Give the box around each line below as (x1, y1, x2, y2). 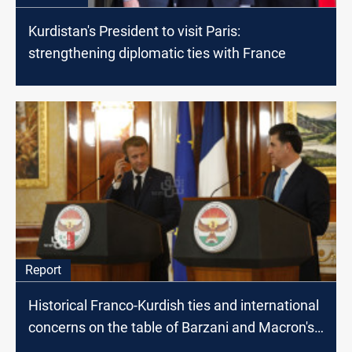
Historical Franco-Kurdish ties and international (28, 296, 319, 313)
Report (25, 262, 61, 277)
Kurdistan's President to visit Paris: (28, 23, 240, 40)
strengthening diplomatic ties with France (28, 45, 286, 62)
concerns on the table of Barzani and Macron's (28, 318, 314, 335)
